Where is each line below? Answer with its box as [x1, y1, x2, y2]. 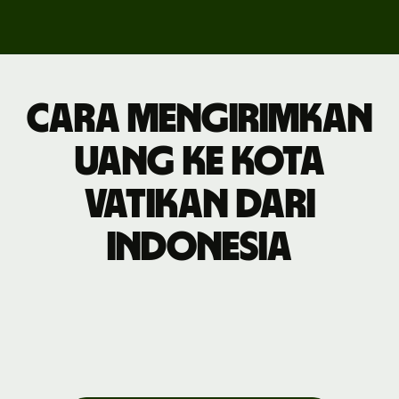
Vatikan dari [84, 183, 315, 225]
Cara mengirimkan [27, 98, 372, 140]
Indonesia [107, 226, 292, 268]
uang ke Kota [74, 141, 325, 183]
